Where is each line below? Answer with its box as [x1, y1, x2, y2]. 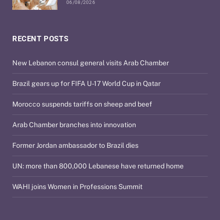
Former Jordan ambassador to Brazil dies [12, 141, 138, 150]
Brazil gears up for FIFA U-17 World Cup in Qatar [12, 80, 161, 88]
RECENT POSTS [12, 34, 69, 44]
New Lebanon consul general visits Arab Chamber [12, 59, 169, 67]
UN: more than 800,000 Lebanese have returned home [12, 162, 184, 170]
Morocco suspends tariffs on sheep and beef [12, 100, 152, 109]
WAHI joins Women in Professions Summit [12, 183, 142, 191]
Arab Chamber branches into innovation [12, 121, 136, 129]
